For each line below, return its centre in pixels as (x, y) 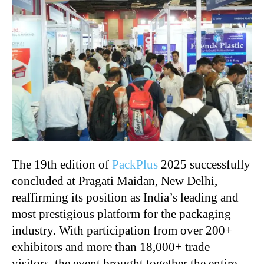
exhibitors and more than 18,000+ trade (111, 247)
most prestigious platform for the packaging (121, 214)
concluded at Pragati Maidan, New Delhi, (115, 181)
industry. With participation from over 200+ (122, 230)
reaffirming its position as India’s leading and (125, 197)
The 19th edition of (62, 164)
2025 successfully (204, 164)
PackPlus (135, 164)
